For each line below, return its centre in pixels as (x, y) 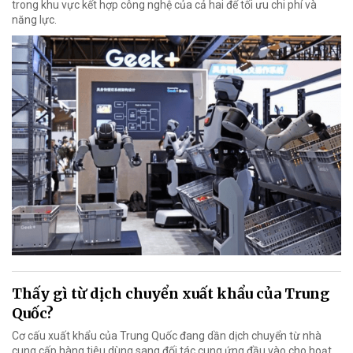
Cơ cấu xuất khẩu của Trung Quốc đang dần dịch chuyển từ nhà (167, 336)
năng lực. (34, 20)
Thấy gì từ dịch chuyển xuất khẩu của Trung (171, 294)
